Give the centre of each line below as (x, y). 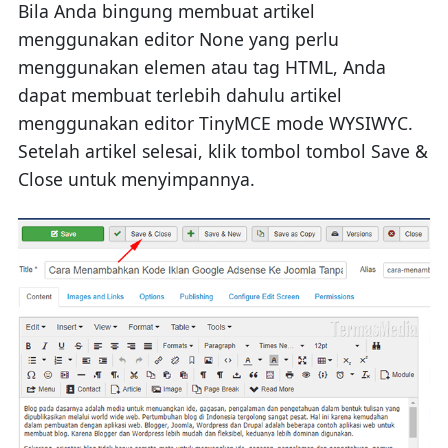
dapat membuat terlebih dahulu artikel (179, 95)
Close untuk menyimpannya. (136, 179)
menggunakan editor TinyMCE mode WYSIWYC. (215, 123)
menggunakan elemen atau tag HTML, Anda (201, 67)
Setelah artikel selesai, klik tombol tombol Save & (222, 151)
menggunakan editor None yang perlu (178, 39)
